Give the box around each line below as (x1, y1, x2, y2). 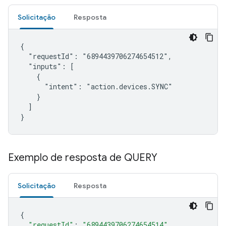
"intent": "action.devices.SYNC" (20, 82, 173, 91)
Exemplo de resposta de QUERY (8, 151, 157, 164)
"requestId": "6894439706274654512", (20, 51, 172, 61)
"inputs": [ (20, 62, 74, 71)
